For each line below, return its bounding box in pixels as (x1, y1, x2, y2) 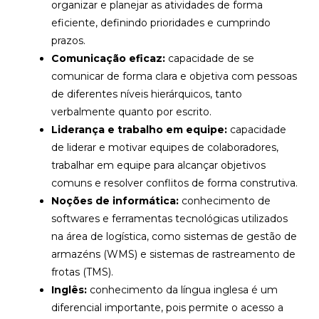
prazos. (51, 33, 85, 47)
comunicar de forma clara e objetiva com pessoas (51, 69, 297, 83)
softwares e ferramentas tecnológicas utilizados (51, 211, 288, 225)
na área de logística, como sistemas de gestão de (51, 229, 297, 243)
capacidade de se (165, 51, 254, 65)
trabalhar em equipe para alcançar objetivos (51, 158, 266, 172)
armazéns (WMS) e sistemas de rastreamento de (51, 247, 296, 261)
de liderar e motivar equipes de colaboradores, (51, 140, 278, 154)
